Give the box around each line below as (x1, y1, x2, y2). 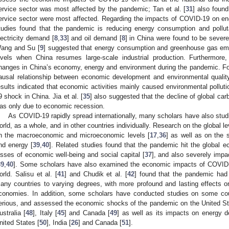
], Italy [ (33, 209, 58, 217)
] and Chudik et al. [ (64, 170, 127, 178)
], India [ (47, 218, 71, 226)
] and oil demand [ (66, 34, 122, 42)
